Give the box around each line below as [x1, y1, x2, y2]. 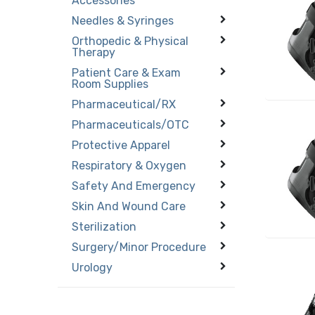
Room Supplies [72, 77, 149, 91]
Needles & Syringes [72, 13, 174, 27]
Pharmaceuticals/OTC [72, 117, 190, 131]
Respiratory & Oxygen [72, 158, 187, 172]
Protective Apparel [72, 138, 171, 152]
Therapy [72, 45, 116, 59]
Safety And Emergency [72, 179, 196, 193]
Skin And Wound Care [72, 199, 186, 213]
